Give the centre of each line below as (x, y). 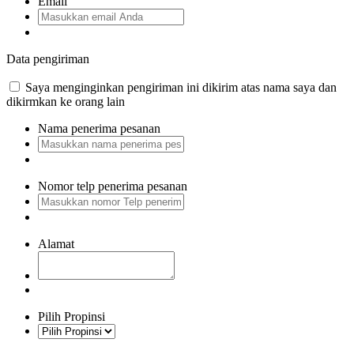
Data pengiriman (48, 58)
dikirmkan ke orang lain (66, 101)
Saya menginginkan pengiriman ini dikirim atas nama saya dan (179, 87)
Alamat (56, 243)
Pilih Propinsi (72, 316)
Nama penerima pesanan (99, 128)
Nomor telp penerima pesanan (113, 186)
